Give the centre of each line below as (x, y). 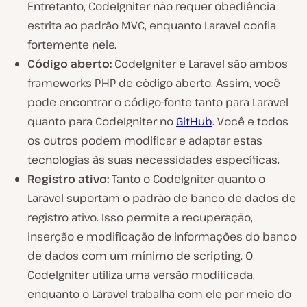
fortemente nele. (72, 44)
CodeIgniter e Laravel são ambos (200, 63)
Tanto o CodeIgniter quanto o (187, 179)
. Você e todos (250, 121)
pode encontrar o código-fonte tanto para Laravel (158, 102)
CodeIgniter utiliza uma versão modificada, (141, 274)
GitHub (194, 121)
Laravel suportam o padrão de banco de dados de (162, 198)
